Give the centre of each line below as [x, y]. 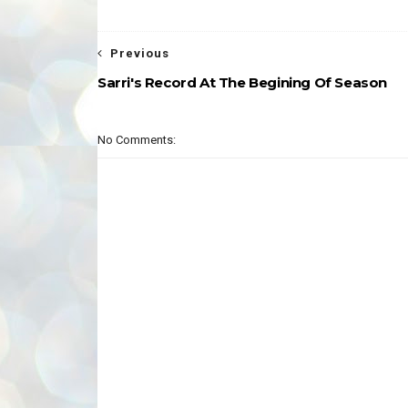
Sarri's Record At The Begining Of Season [242, 82]
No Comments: [137, 140]
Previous [140, 53]
